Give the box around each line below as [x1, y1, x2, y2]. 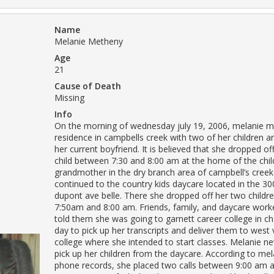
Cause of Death [54, 80, 121, 92]
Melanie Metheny [54, 35, 123, 47]
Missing [54, 91, 84, 103]
